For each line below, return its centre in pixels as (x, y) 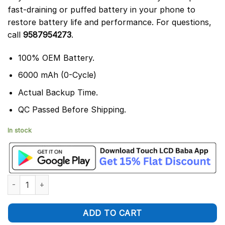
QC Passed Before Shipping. (72, 110)
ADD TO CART (113, 213)
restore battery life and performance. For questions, (109, 22)
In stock (20, 131)
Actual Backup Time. (58, 92)
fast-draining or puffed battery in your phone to (101, 9)
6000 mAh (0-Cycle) (57, 75)
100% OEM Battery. (56, 58)
